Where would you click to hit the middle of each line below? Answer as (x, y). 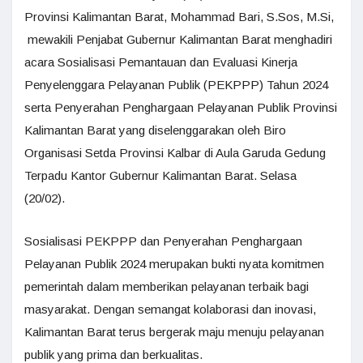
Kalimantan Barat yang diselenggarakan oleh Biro (155, 130)
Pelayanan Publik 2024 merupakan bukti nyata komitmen (174, 263)
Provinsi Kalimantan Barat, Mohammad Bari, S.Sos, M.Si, (179, 16)
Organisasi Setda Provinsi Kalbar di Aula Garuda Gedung (175, 152)
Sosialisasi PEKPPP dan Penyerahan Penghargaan (163, 241)
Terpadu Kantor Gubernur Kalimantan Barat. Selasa (160, 175)
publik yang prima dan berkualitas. (113, 354)
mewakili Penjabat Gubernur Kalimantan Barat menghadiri (178, 39)
